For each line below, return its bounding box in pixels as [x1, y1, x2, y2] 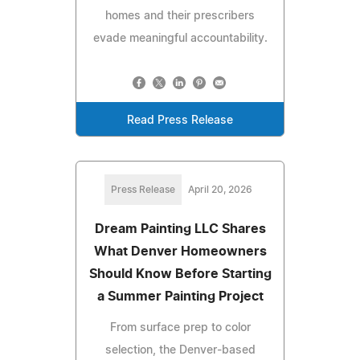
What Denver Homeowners [93, 244, 267, 258]
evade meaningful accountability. [92, 32, 268, 44]
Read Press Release [127, 114, 233, 126]
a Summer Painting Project [96, 289, 264, 303]
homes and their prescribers [105, 10, 255, 22]
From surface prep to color [109, 321, 251, 333]
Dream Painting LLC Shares [94, 222, 266, 235]
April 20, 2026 [188, 184, 252, 194]
